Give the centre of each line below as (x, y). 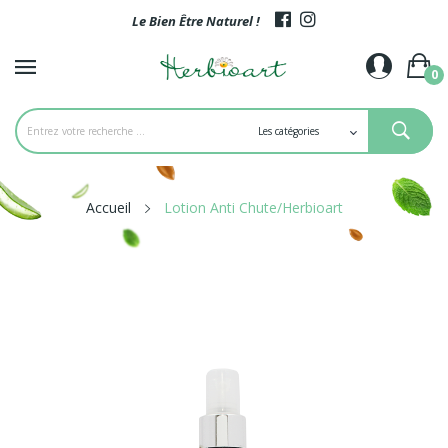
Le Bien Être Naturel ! (203, 21)
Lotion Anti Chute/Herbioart (253, 207)
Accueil (108, 207)
